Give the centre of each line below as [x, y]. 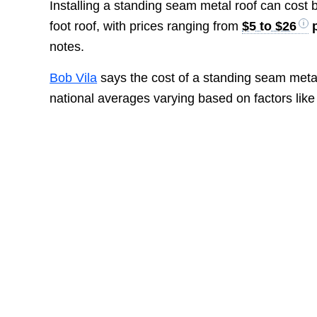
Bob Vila [74, 78]
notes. [67, 46]
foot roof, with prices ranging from [146, 26]
